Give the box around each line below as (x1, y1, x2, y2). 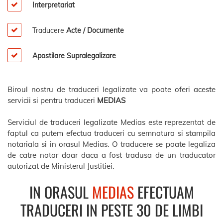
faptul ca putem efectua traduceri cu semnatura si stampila (7, 128, 216, 138)
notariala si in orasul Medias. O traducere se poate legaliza (7, 139, 216, 149)
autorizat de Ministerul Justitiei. (7, 161, 114, 171)
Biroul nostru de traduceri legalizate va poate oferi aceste (7, 84, 216, 94)
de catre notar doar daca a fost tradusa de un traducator (7, 150, 216, 160)
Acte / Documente (66, 25, 124, 35)
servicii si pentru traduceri (7, 95, 97, 105)
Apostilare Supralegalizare (32, 51, 116, 60)
